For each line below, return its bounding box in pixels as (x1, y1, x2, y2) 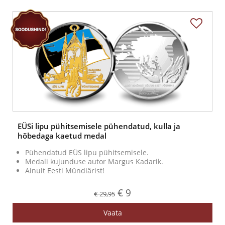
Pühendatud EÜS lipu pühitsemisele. (25, 148, 149, 158)
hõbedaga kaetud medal (18, 131, 106, 141)
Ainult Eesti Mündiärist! (25, 166, 104, 176)
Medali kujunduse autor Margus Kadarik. (25, 157, 163, 167)
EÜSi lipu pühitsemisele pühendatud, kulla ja (18, 121, 180, 132)
